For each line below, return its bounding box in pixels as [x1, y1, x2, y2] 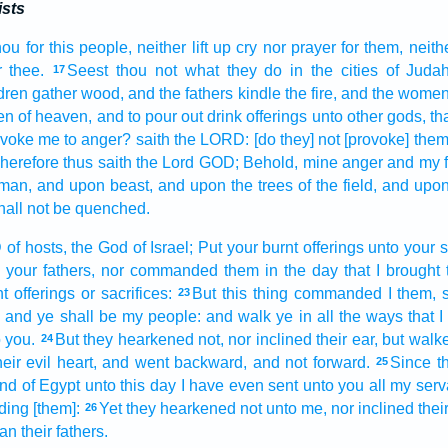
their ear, [316, 331, 378, 348]
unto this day [84, 377, 176, 394]
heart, [56, 354, 97, 371]
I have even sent [180, 377, 299, 394]
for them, [341, 39, 404, 56]
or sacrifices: [80, 285, 172, 302]
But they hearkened [54, 331, 194, 348]
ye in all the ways [276, 308, 403, 325]
